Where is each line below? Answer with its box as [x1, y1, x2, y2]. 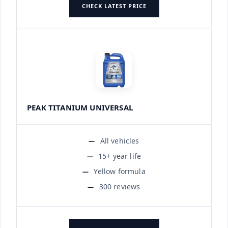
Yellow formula [94, 166, 146, 176]
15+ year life [98, 151, 141, 161]
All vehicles [100, 135, 139, 146]
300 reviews [99, 181, 140, 191]
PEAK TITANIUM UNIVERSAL [27, 102, 133, 112]
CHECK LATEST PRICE [81, 2, 147, 10]
